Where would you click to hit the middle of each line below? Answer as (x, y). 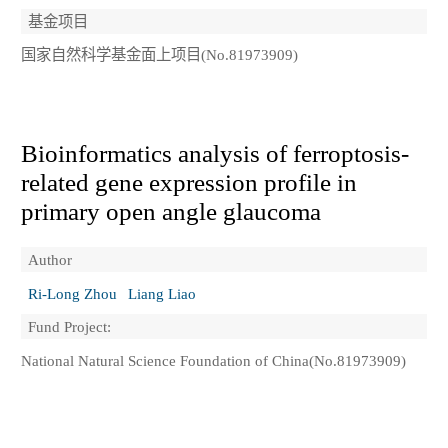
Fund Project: (69, 327)
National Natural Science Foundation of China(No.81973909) (213, 360)
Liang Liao (161, 293)
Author (50, 259)
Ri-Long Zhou (72, 293)
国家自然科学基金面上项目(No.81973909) (159, 55)
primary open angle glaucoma (171, 211)
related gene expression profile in (189, 182)
